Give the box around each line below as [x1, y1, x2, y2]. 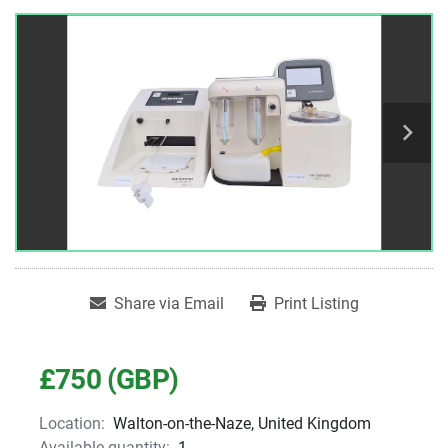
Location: [39, 414, 105, 434]
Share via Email [113, 294, 224, 314]
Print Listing [273, 294, 359, 314]
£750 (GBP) [39, 363, 178, 397]
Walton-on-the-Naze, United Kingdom [113, 414, 371, 434]
